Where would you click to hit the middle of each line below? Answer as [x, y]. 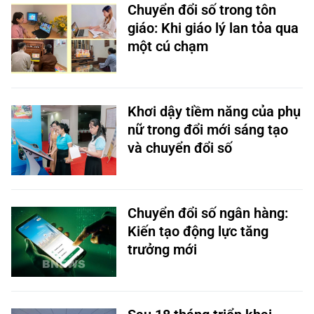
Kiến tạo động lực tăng [198, 231]
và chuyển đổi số [180, 148]
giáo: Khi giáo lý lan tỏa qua [213, 28]
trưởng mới [162, 250]
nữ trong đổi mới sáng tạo [208, 130]
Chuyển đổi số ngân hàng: [208, 213]
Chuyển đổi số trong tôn [202, 10]
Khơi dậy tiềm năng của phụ [214, 111]
